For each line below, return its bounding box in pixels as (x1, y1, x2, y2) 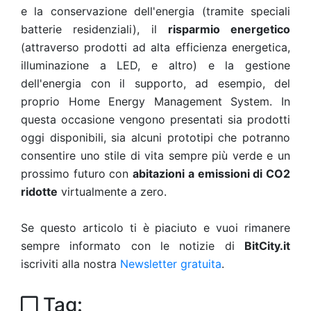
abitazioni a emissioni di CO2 (133, 166, 291, 180)
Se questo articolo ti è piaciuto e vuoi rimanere (21, 220, 290, 235)
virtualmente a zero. (58, 184, 167, 199)
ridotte (21, 184, 58, 199)
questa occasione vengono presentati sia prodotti (21, 112, 290, 126)
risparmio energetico (167, 22, 290, 36)
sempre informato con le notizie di (21, 238, 244, 253)
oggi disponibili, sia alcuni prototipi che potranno (21, 130, 290, 144)
